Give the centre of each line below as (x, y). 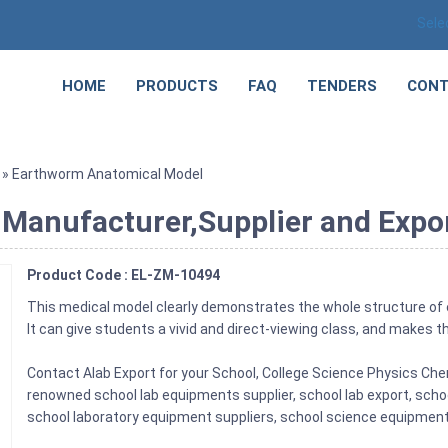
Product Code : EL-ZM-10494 (124, 274)
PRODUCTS (177, 86)
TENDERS (342, 86)
